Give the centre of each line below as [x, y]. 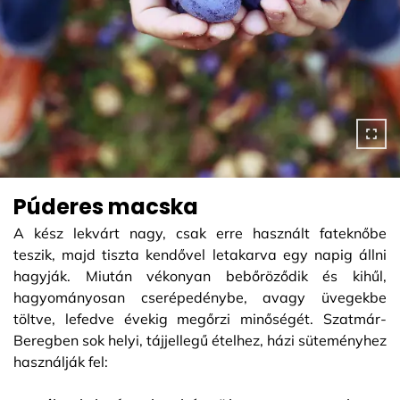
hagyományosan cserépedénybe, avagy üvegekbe [200, 297]
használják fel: [61, 362]
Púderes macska [106, 207]
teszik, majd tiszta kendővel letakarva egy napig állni [200, 254]
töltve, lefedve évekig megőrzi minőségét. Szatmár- [200, 319]
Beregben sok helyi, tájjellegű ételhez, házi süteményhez [200, 340]
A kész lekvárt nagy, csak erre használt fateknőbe [200, 233]
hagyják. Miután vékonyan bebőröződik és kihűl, [200, 276]
